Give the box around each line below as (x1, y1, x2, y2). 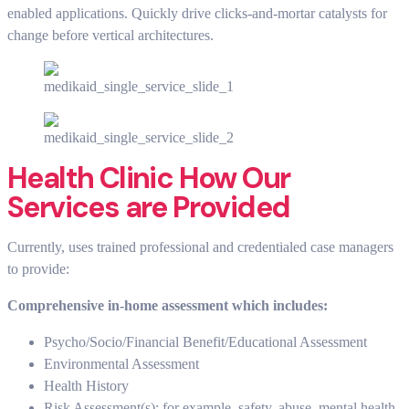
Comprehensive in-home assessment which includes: (7, 298, 328, 314)
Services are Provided (7, 188, 290, 227)
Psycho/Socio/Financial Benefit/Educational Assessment (44, 334, 367, 351)
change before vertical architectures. (7, 27, 214, 44)
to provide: (7, 261, 69, 278)
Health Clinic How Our (7, 159, 290, 198)
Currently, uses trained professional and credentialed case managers (7, 239, 393, 256)
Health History (44, 378, 129, 394)
